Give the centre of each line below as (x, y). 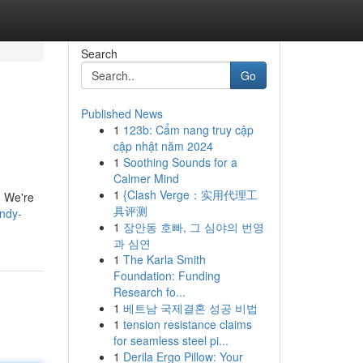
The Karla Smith (164, 259)
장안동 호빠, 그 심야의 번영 (193, 227)
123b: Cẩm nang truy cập (188, 130)
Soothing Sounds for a (180, 162)
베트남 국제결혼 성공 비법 (190, 308)
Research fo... (149, 292)
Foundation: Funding (167, 275)
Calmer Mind (146, 178)
